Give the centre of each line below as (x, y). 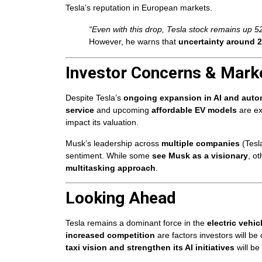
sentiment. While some (109, 155)
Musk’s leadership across (113, 143)
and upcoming (123, 110)
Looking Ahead (121, 198)
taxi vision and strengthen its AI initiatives (150, 248)
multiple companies (201, 143)
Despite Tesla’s (94, 98)
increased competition (110, 235)
